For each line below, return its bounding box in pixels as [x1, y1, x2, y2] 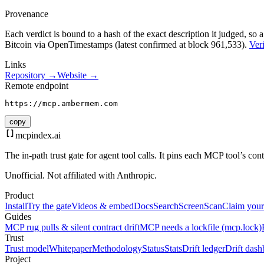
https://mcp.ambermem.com [5, 99, 118, 108]
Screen [179, 201, 204, 212]
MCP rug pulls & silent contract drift [5, 222, 140, 233]
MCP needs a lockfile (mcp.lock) [140, 222, 262, 233]
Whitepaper [49, 243, 92, 254]
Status [142, 243, 164, 254]
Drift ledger [182, 243, 225, 254]
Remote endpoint [5, 81, 68, 91]
